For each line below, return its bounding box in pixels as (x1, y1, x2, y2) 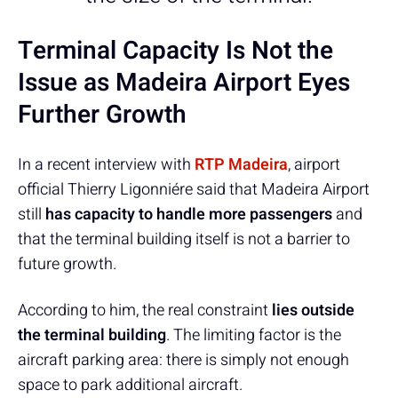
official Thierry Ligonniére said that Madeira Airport (18, 177, 370, 202)
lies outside (272, 298, 354, 322)
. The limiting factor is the (166, 322, 341, 347)
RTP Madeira (195, 152, 288, 177)
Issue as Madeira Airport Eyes (18, 64, 350, 101)
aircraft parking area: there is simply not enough (18, 347, 349, 372)
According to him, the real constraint (18, 298, 272, 322)
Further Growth (18, 96, 187, 133)
